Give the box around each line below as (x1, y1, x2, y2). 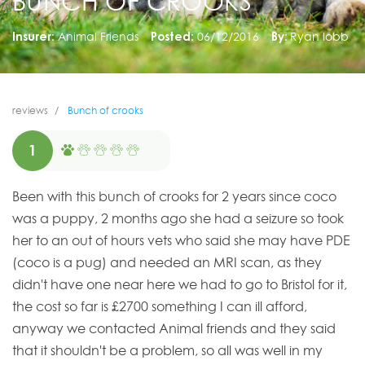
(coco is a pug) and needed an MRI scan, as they (12, 254, 322, 271)
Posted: (150, 29, 194, 43)
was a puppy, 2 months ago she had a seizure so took (12, 210, 344, 227)
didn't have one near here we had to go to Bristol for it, (12, 276, 347, 293)
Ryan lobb (290, 29, 350, 43)
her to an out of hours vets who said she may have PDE (12, 232, 350, 249)
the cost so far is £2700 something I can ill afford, (12, 298, 307, 315)
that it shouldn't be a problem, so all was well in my (12, 342, 323, 359)
